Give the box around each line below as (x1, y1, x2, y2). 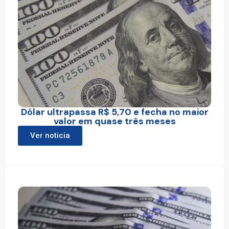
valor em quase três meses (53, 115, 176, 128)
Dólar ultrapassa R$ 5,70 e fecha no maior (20, 106, 209, 119)
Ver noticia (30, 131, 70, 141)
